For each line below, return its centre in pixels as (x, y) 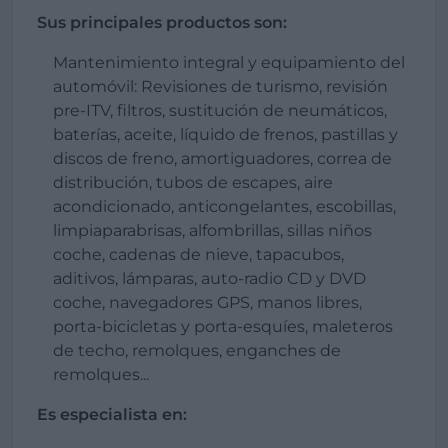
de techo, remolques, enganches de (197, 350)
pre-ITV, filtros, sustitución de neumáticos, (220, 110)
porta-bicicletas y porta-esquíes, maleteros (223, 326)
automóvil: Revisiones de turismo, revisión (220, 86)
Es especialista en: (112, 414)
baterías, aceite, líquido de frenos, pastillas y (225, 134)
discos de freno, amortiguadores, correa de (222, 158)
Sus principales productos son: (162, 22)
